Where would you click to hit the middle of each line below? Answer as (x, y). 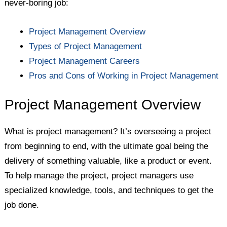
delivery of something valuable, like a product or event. (108, 161)
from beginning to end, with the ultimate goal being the (107, 146)
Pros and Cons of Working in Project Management (124, 75)
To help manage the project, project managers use (99, 176)
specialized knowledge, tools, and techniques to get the (109, 191)
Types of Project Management (86, 46)
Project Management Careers (85, 61)
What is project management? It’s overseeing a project (108, 132)
